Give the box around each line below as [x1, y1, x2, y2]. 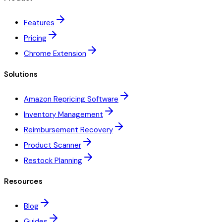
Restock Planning [24, 155, 82, 166]
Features [24, 17, 55, 28]
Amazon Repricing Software [24, 94, 118, 104]
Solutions [4, 69, 38, 79]
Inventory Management [24, 109, 103, 119]
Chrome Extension [24, 48, 86, 58]
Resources [4, 176, 43, 186]
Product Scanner [24, 140, 81, 150]
